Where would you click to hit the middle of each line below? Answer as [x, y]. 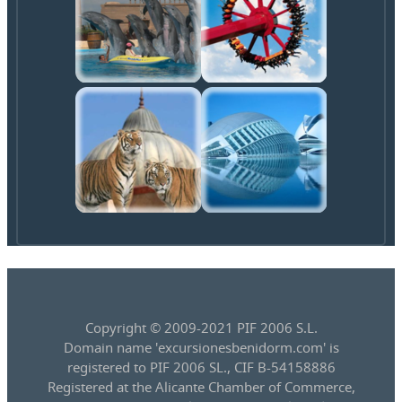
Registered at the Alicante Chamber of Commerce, [201, 387]
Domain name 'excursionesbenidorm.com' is [201, 348]
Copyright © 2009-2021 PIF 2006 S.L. [201, 328]
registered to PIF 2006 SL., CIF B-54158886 [201, 367]
